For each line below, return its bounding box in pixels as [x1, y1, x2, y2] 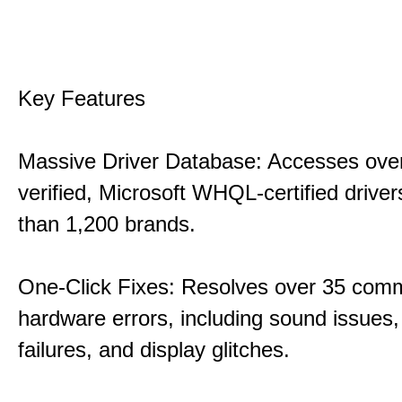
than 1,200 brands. [18, 212, 196, 236]
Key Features [18, 86, 145, 110]
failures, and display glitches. [18, 337, 290, 362]
